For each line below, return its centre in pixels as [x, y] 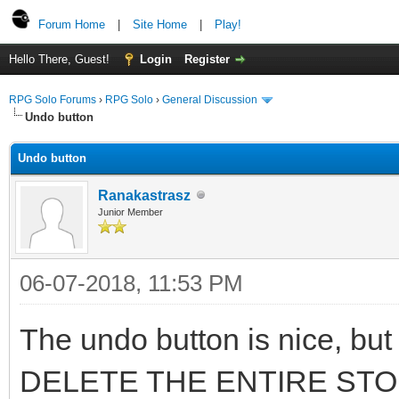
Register [207, 59]
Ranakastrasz [144, 195]
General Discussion [210, 100]
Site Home [160, 24]
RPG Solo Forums [53, 100]
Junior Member [130, 212]
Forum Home [72, 24]
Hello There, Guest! [61, 59]
